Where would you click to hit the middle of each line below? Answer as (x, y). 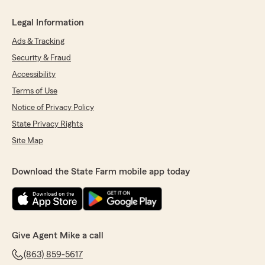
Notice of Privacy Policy (53, 108)
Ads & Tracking (38, 42)
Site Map (28, 141)
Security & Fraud (41, 58)
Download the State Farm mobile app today (101, 172)
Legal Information (48, 23)
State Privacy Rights (47, 125)
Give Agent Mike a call (58, 236)
